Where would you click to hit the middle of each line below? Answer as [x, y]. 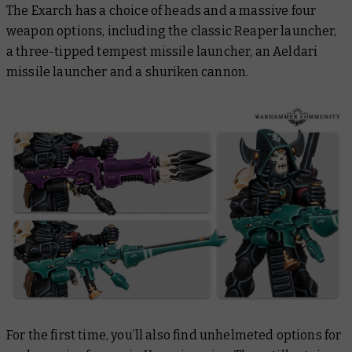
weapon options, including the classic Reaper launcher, [172, 31]
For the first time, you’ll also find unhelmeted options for [174, 335]
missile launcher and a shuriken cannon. [128, 71]
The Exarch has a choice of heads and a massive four [161, 10]
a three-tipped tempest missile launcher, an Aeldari [162, 51]
